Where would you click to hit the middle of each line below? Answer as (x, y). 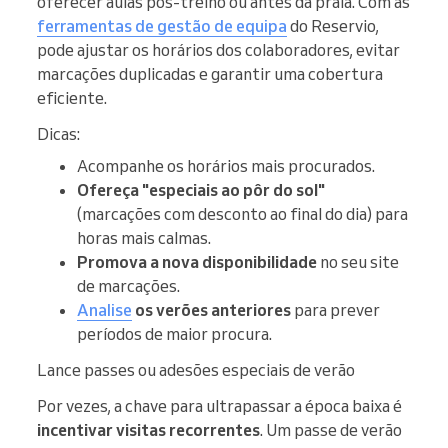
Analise (104, 309)
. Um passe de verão (331, 429)
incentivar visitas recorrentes (148, 429)
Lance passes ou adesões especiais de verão (196, 369)
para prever (335, 309)
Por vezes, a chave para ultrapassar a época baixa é (219, 405)
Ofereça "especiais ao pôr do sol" (201, 189)
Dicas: (58, 133)
